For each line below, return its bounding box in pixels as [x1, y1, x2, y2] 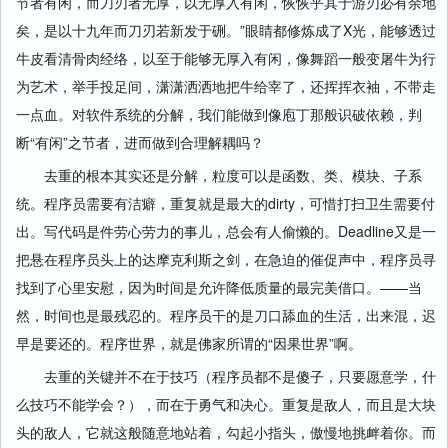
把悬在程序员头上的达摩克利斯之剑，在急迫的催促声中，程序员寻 [16, 248, 436, 269]
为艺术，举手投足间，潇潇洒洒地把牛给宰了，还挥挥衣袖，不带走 [16, 75, 436, 96]
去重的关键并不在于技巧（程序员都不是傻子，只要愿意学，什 [16, 365, 436, 386]
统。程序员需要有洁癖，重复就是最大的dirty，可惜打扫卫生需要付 [16, 192, 435, 213]
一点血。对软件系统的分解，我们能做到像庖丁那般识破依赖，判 [16, 103, 422, 124]
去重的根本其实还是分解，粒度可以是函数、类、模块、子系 [16, 164, 422, 185]
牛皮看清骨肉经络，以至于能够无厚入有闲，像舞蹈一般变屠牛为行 [16, 47, 436, 68]
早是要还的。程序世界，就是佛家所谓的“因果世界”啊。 [16, 332, 362, 353]
